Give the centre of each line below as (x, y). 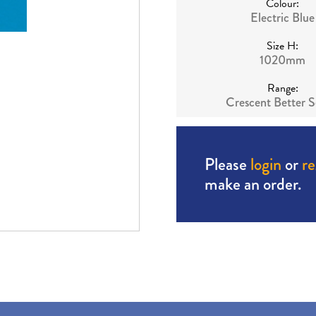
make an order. (253, 184)
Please (227, 164)
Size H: (282, 46)
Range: (282, 89)
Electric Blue (282, 18)
